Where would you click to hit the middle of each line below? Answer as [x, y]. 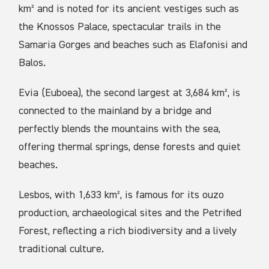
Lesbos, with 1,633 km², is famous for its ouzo [122, 195]
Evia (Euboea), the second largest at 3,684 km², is [130, 93]
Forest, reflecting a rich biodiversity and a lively [128, 231]
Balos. [32, 63]
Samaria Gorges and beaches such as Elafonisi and [133, 45]
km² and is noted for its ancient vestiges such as [129, 9]
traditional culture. [62, 249]
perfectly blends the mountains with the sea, [120, 129]
